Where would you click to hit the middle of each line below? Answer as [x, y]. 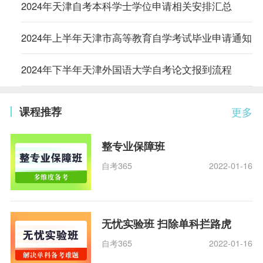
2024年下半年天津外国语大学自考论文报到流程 [126, 70]
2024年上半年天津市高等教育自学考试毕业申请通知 [136, 38]
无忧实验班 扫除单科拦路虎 [167, 224]
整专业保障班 [134, 146]
